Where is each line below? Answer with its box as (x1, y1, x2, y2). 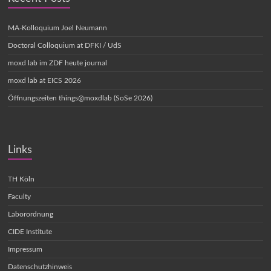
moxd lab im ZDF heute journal (8, 59, 108, 67)
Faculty (8, 192, 31, 200)
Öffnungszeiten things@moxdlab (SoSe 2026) (8, 94, 153, 102)
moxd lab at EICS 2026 (8, 76, 82, 84)
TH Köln (8, 175, 35, 183)
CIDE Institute (8, 227, 53, 235)
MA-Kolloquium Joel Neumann (8, 24, 108, 31)
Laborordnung (8, 210, 54, 218)
